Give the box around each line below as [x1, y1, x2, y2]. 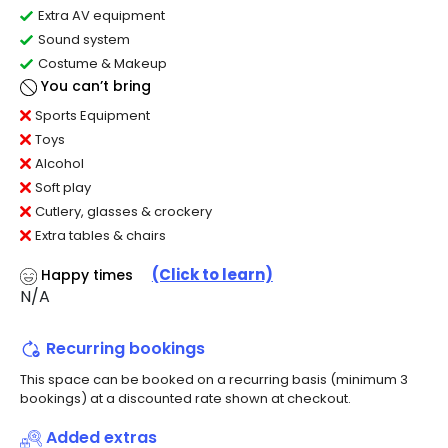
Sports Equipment [35, 105, 150, 125]
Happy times [40, 264, 137, 285]
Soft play [35, 177, 91, 197]
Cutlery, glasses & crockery [35, 201, 212, 221]
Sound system [38, 30, 130, 50]
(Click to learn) [151, 263, 273, 285]
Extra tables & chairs [35, 225, 166, 245]
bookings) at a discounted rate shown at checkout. [20, 389, 351, 409]
